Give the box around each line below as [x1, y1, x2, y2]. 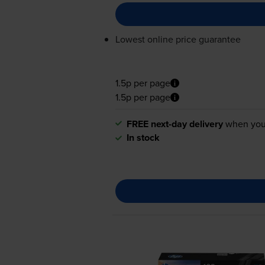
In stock [126, 130, 160, 144]
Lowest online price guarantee [115, 33, 241, 46]
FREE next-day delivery [126, 117, 223, 131]
